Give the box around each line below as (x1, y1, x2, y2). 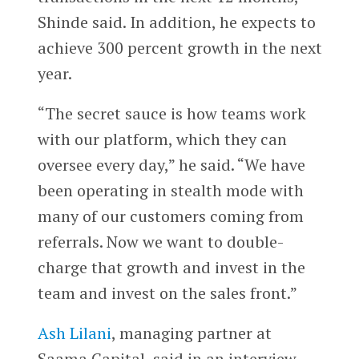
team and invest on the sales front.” (37, 281, 297, 304)
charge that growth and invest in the (37, 256, 305, 278)
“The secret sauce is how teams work (37, 102, 306, 124)
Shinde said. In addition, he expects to (37, 11, 316, 34)
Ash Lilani (37, 321, 111, 344)
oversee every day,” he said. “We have (37, 153, 305, 175)
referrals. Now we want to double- (37, 230, 284, 252)
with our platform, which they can (37, 127, 287, 150)
